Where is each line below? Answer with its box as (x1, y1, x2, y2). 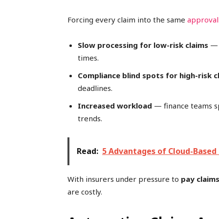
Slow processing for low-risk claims (78, 40, 208, 50)
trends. (78, 113, 102, 124)
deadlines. (78, 83, 112, 93)
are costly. (67, 187, 102, 197)
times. (78, 53, 99, 63)
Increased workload (78, 101, 152, 111)
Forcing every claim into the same (67, 15, 187, 25)
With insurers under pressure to (67, 174, 181, 184)
